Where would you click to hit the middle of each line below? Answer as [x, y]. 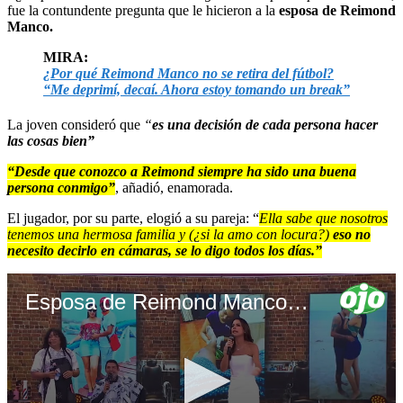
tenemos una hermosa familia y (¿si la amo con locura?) [170, 234]
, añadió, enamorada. [174, 187]
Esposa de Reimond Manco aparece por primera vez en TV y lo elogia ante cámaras [298, 301]
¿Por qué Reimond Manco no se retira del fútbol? [188, 73]
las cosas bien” [51, 140]
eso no [352, 234]
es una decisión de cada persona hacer [265, 124]
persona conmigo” [61, 187]
